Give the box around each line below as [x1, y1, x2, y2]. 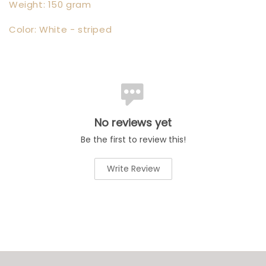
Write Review [106, 163, 160, 175]
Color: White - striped [9, 23, 112, 36]
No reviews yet [94, 115, 172, 130]
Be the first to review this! [80, 134, 186, 145]
